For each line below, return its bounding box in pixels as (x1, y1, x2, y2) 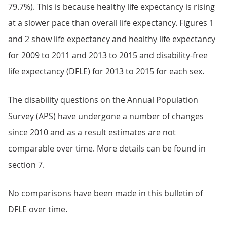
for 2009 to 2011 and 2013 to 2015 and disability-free (8, 50, 208, 61)
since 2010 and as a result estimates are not (8, 127, 176, 138)
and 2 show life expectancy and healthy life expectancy (8, 33, 215, 45)
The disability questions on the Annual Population (8, 94, 198, 105)
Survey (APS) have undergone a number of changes (8, 110, 204, 122)
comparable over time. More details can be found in (8, 143, 206, 154)
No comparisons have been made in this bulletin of (8, 187, 203, 199)
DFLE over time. (8, 204, 67, 215)
